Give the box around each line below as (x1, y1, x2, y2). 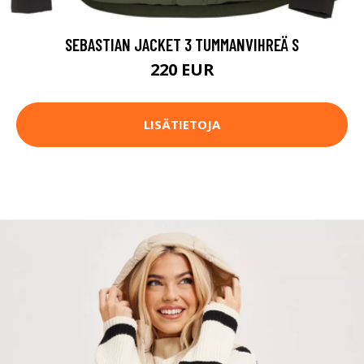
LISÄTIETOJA (144, 116, 220, 133)
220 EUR (149, 58, 214, 80)
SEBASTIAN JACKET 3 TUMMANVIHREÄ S (65, 33, 299, 54)
